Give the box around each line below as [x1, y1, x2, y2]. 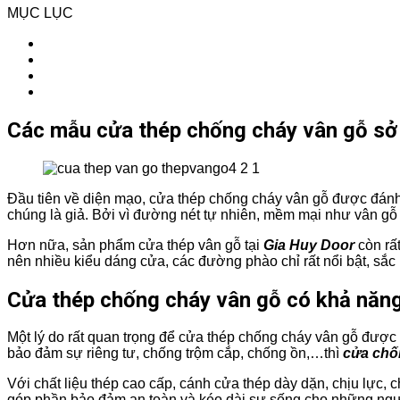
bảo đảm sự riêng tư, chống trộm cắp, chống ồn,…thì [7, 346, 343, 362]
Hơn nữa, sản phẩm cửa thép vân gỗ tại [7, 237, 263, 253]
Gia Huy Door [263, 237, 358, 253]
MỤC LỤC [7, 4, 73, 21]
